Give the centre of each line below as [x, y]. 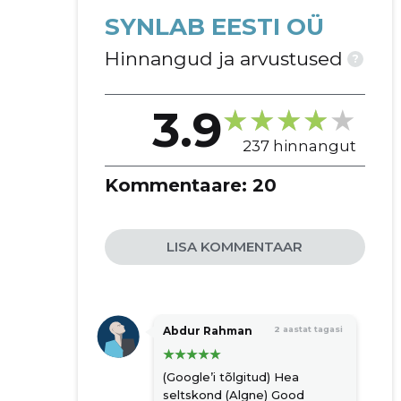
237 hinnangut [299, 145]
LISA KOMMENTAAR [235, 247]
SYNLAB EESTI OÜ [214, 27]
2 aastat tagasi [308, 329]
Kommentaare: [178, 185]
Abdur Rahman [207, 331]
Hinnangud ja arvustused [223, 59]
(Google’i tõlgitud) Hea [230, 377]
